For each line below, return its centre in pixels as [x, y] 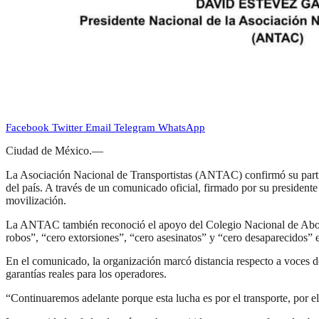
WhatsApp [182, 127]
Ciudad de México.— [54, 151]
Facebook [27, 127]
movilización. [36, 200]
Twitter [67, 127]
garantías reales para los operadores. [86, 274]
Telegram [135, 127]
